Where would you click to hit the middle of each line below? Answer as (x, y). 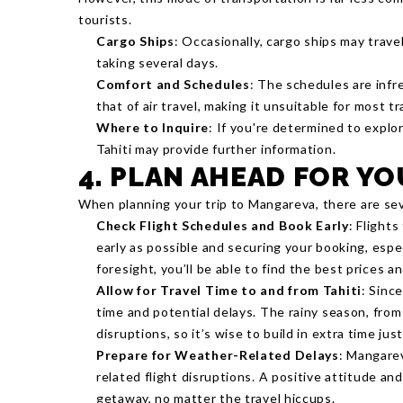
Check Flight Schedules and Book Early (223, 225)
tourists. (105, 19)
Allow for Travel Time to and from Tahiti (229, 290)
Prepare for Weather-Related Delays (218, 355)
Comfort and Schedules (173, 84)
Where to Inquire (153, 127)
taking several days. (157, 63)
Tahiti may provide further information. (216, 149)
